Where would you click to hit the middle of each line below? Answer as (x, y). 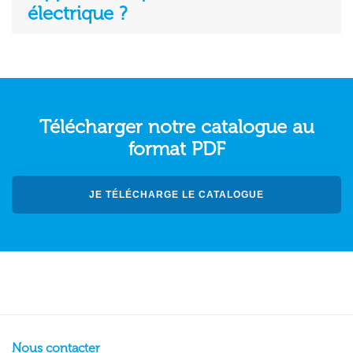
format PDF (176, 149)
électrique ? (77, 13)
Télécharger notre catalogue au (176, 126)
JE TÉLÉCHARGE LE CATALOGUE (176, 195)
